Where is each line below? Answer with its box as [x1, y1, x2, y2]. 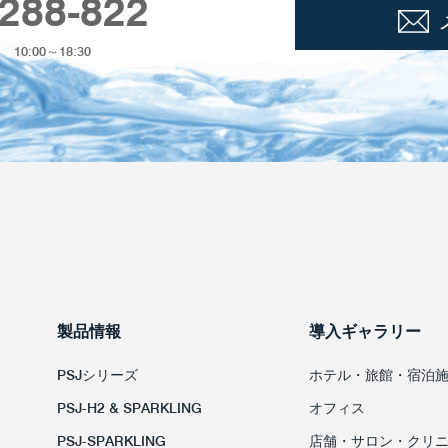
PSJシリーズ [56, 366, 138, 383]
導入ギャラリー [308, 321, 421, 341]
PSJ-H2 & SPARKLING [56, 399, 202, 416]
